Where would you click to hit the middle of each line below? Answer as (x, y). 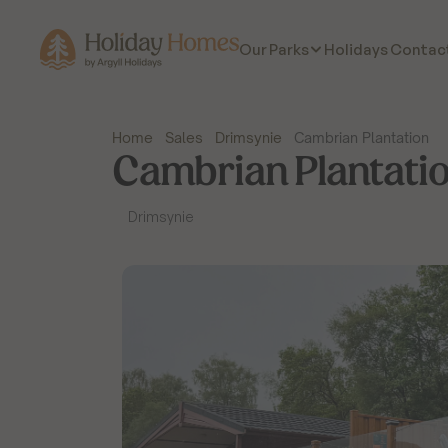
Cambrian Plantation (361, 137)
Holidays (355, 49)
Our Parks (274, 49)
